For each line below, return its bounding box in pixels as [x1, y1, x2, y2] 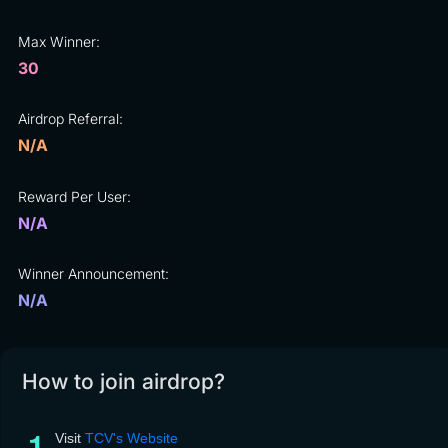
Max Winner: [17, 32, 100, 50]
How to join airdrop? [22, 369, 225, 395]
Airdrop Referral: [17, 110, 123, 128]
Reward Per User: [17, 187, 131, 205]
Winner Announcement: [17, 265, 169, 283]
